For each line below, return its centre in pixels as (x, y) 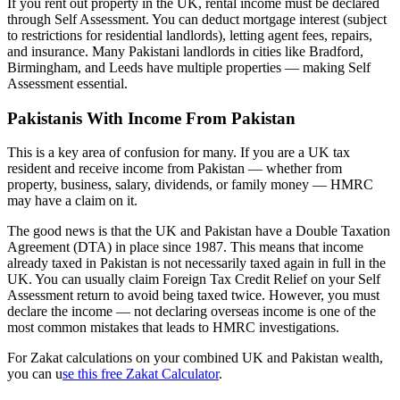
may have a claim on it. (72, 201)
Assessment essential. (67, 84)
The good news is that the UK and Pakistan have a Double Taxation (199, 231)
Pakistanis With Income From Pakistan (151, 118)
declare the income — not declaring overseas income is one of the (192, 312)
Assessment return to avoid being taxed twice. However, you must (193, 296)
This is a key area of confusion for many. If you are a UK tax (179, 153)
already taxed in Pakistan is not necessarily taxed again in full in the (196, 263)
